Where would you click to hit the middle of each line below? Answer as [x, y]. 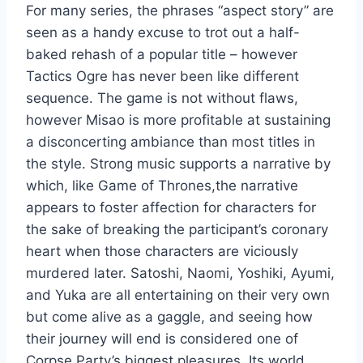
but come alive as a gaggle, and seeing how [169, 316]
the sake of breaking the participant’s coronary [177, 229]
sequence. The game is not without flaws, [162, 98]
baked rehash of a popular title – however [162, 54]
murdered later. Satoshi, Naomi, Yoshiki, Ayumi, [180, 273]
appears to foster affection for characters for [171, 207]
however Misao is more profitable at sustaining [178, 120]
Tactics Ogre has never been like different [162, 76]
